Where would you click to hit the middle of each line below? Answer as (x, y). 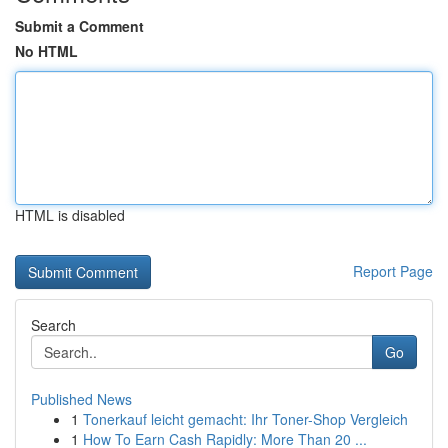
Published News (81, 399)
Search (53, 325)
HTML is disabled (70, 215)
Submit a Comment (79, 26)
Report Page (393, 271)
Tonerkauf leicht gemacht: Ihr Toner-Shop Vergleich (245, 419)
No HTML (46, 51)
